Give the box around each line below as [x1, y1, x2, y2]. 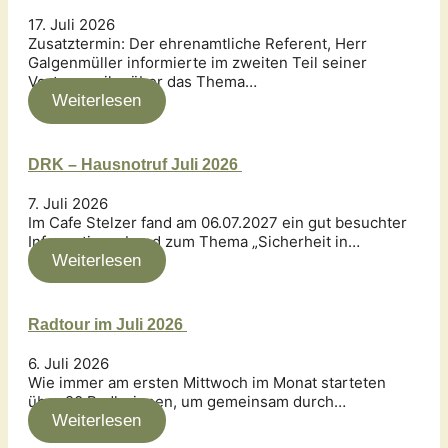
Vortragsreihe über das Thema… [28, 72, 257, 92]
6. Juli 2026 [28, 353, 109, 373]
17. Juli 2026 [28, 15, 115, 35]
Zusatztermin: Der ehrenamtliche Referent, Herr [28, 34, 367, 54]
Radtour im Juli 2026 [28, 315, 187, 333]
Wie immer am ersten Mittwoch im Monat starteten [28, 372, 386, 392]
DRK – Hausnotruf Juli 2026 [28, 156, 242, 174]
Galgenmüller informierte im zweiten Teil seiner [28, 53, 367, 73]
